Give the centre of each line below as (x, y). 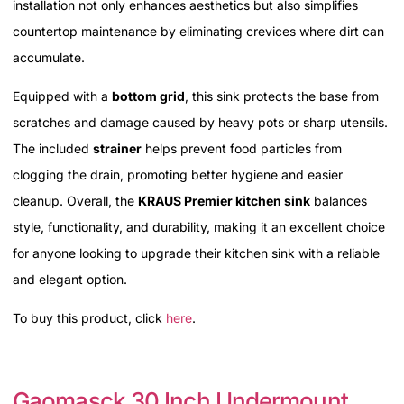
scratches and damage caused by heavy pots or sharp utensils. (200, 123)
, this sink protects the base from (282, 96)
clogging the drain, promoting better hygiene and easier (178, 175)
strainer (117, 149)
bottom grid (148, 96)
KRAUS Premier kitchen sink (224, 201)
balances (339, 201)
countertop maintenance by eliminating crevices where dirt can (198, 31)
